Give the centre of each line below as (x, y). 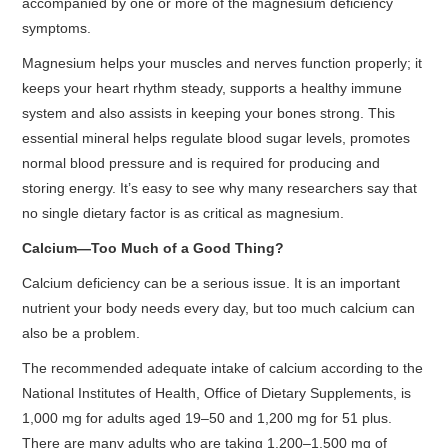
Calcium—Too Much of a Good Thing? (153, 248)
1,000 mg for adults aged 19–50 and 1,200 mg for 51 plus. (207, 418)
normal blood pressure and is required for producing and (201, 163)
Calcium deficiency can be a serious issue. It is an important (211, 283)
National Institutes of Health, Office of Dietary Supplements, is (217, 393)
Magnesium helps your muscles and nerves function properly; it (222, 63)
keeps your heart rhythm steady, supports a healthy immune (212, 88)
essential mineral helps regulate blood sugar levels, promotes (216, 138)
